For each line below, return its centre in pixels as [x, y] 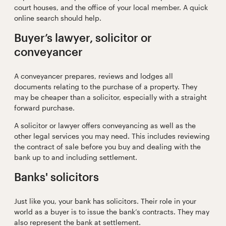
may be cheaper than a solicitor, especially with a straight [110, 97]
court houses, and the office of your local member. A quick [111, 8]
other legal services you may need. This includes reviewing [112, 136]
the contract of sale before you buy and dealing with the [107, 147]
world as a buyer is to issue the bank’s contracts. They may [111, 212]
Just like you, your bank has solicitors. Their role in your [105, 201]
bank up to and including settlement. [75, 157]
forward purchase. [47, 108]
